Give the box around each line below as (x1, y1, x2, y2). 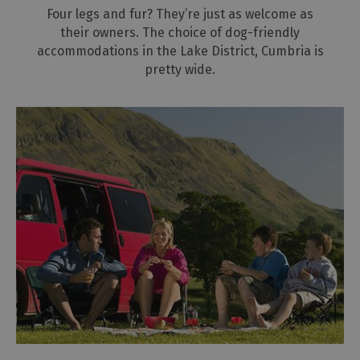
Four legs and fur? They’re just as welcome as (47, 6, 313, 22)
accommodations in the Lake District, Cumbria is (36, 43, 324, 59)
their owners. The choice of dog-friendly (60, 25, 300, 41)
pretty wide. (145, 62, 215, 78)
